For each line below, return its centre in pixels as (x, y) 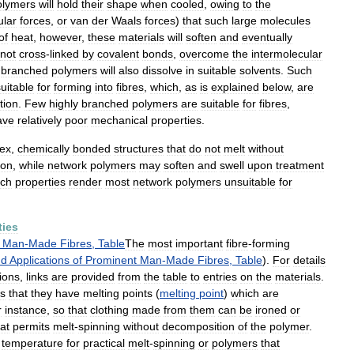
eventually (267, 37)
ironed (271, 310)
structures (139, 149)
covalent (118, 54)
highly (64, 104)
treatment (300, 165)
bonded (92, 149)
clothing (109, 310)
